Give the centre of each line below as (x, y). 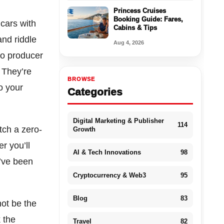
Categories (95, 91)
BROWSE (81, 79)
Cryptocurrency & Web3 (109, 175)
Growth (84, 129)
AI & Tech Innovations (107, 152)
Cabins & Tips (135, 27)
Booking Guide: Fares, (148, 19)
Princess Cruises (139, 10)
